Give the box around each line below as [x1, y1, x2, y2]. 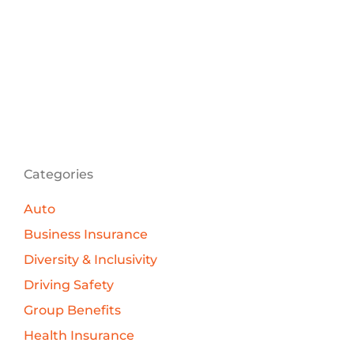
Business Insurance [23, 227, 148, 243]
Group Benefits [23, 303, 121, 318]
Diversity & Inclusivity [23, 252, 157, 268]
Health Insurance [23, 328, 134, 344]
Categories [23, 167, 93, 183]
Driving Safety [23, 277, 114, 293]
